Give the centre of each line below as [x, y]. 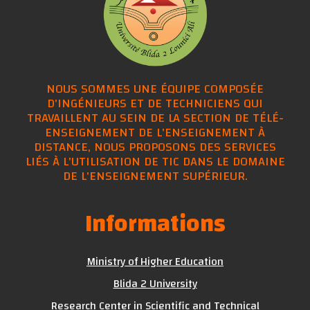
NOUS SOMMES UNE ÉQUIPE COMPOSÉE [155, 89]
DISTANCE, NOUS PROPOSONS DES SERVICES [155, 147]
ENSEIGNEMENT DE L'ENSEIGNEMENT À [155, 132]
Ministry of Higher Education [155, 261]
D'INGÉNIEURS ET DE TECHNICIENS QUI [155, 103]
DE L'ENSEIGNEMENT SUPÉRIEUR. [155, 176]
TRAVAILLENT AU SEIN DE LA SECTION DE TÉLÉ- [155, 118]
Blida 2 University [155, 283]
